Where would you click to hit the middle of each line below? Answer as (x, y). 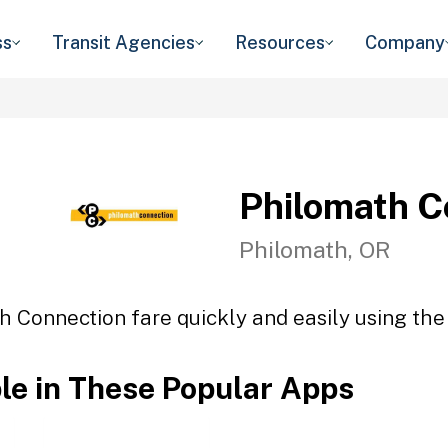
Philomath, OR (315, 249)
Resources (280, 42)
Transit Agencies (123, 42)
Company (405, 42)
